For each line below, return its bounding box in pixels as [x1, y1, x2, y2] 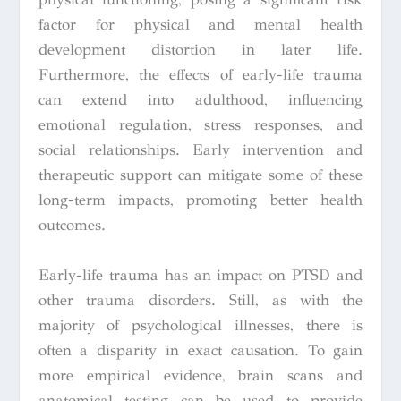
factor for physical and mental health [38, 15, 363, 35]
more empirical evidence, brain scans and [38, 365, 363, 385]
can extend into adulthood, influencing [38, 90, 363, 110]
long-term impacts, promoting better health [38, 191, 363, 210]
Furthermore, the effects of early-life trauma [38, 65, 363, 85]
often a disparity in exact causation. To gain [38, 340, 363, 360]
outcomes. [38, 216, 106, 235]
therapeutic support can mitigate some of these [38, 166, 363, 185]
